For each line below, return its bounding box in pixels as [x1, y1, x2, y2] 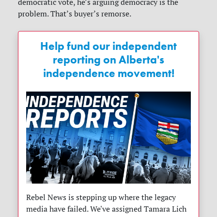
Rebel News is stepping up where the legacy [26, 192, 176, 202]
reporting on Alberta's [53, 52, 164, 67]
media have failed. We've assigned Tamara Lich [26, 204, 187, 214]
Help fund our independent [40, 39, 177, 54]
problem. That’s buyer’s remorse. [18, 9, 132, 19]
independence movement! [43, 66, 174, 81]
